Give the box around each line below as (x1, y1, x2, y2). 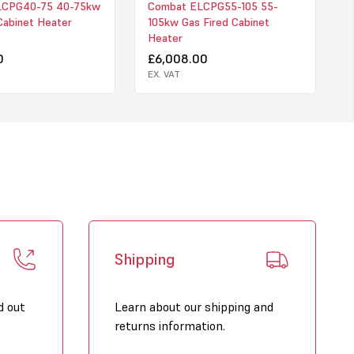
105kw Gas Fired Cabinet (147, 14, 269, 29)
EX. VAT (147, 67, 180, 80)
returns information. (115, 317, 225, 333)
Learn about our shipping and (115, 298, 273, 314)
